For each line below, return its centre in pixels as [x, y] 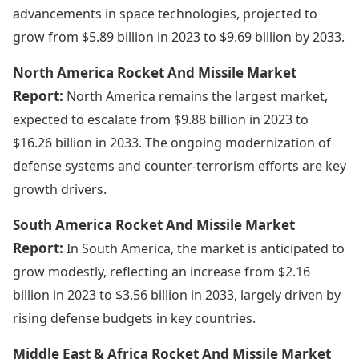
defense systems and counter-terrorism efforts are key [179, 165]
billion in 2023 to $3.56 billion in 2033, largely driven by [177, 294]
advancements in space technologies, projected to [165, 13]
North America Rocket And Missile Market [155, 72]
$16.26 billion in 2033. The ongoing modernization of [172, 142]
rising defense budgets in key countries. [134, 318]
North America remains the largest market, [197, 96]
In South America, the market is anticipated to [206, 248]
